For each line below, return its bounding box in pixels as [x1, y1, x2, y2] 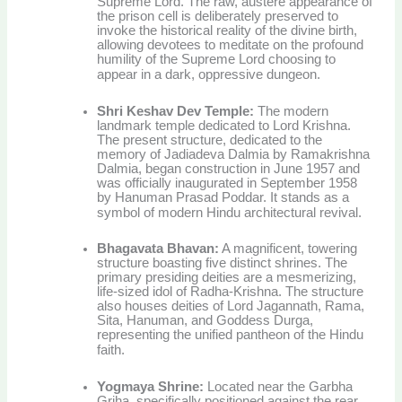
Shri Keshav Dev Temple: [97, 103, 255, 118]
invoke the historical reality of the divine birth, [97, 23, 358, 39]
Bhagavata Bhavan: [97, 241, 220, 257]
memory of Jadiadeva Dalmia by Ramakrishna [97, 146, 371, 162]
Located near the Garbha [204, 379, 354, 394]
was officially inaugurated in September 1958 [97, 175, 358, 190]
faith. [97, 343, 126, 358]
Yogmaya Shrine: [97, 379, 205, 394]
